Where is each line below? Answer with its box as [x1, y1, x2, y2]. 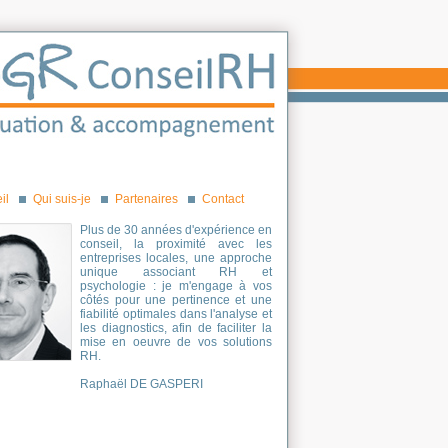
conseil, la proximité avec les [80, 237, 272, 251]
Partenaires [115, 192, 178, 206]
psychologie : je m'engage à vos [80, 279, 272, 293]
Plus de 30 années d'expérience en [80, 223, 272, 237]
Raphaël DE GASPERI [80, 377, 203, 391]
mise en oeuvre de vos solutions [80, 335, 272, 349]
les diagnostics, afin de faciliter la [80, 321, 272, 335]
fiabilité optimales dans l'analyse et [80, 307, 272, 321]
